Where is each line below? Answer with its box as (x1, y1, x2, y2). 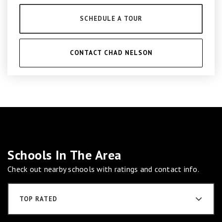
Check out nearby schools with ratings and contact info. (7, 164, 199, 174)
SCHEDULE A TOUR (80, 14, 142, 23)
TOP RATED (19, 194, 57, 203)
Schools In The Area (7, 147, 121, 163)
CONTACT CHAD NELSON (69, 49, 153, 57)
